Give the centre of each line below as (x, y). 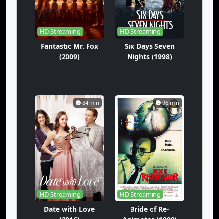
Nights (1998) (150, 56)
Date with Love (69, 209)
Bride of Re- (150, 209)
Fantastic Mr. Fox (69, 46)
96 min (171, 102)
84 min (91, 102)
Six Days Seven (150, 46)
